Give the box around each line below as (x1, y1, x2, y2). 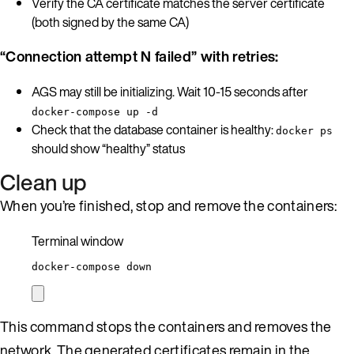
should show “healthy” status (32, 138, 185, 158)
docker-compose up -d (32, 105, 158, 118)
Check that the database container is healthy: (32, 119, 276, 139)
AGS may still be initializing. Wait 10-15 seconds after (32, 81, 308, 101)
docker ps (276, 124, 333, 137)
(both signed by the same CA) (32, 12, 189, 32)
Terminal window (32, 231, 123, 250)
